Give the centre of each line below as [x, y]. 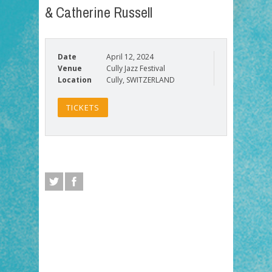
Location [75, 80]
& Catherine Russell [99, 12]
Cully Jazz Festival [136, 68]
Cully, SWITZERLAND [141, 80]
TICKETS [83, 107]
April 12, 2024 [130, 57]
